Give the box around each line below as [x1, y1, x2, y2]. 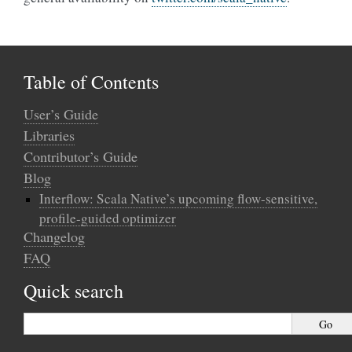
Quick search [24, 278, 123, 303]
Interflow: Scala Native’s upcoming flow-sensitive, [39, 189, 317, 207]
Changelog [24, 227, 85, 246]
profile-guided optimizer [39, 209, 176, 225]
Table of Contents [24, 69, 159, 94]
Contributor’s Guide [24, 147, 137, 166]
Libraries [24, 126, 75, 145]
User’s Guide [24, 104, 98, 123]
